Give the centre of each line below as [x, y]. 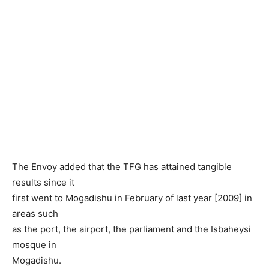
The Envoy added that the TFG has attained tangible [122, 167]
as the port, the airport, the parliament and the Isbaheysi [131, 229]
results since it [43, 182]
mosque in [34, 245]
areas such [35, 213]
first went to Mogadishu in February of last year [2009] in [132, 198]
